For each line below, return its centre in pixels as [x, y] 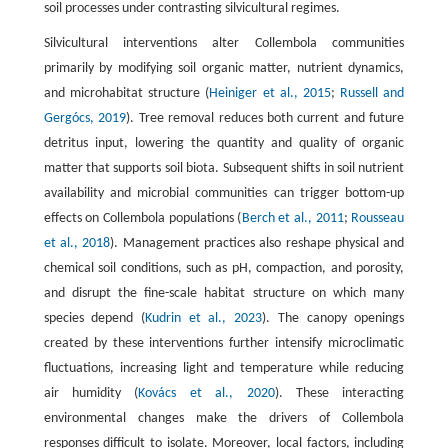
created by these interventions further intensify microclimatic [224, 343]
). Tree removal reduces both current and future [265, 118]
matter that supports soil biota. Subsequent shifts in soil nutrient [224, 168]
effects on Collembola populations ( [142, 218]
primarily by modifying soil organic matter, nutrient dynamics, [224, 68]
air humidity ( [91, 393]
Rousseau [378, 218]
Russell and [372, 93]
